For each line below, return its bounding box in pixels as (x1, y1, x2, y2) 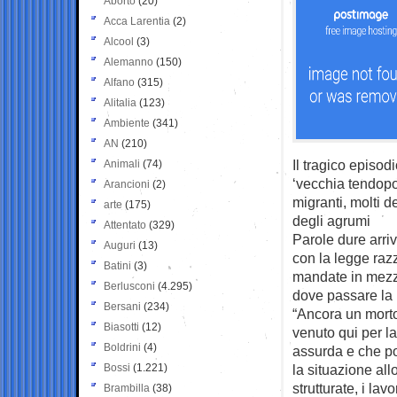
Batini (104, 259, 131, 272)
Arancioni (104, 177, 150, 191)
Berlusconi (104, 279, 155, 292)
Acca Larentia (104, 14, 170, 27)
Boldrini (104, 340, 141, 354)
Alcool (104, 35, 134, 48)
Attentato (104, 218, 146, 231)
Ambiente (104, 116, 150, 129)
